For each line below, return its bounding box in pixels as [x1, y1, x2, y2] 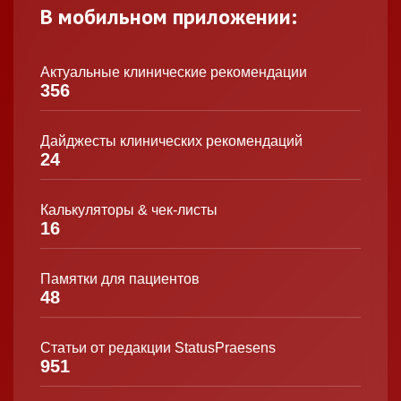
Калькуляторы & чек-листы [40, 201, 218, 218]
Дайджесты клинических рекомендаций [40, 132, 303, 149]
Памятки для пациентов [40, 270, 200, 286]
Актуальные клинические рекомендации [40, 64, 307, 80]
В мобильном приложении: [40, 2, 297, 30]
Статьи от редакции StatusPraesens [40, 339, 276, 355]
